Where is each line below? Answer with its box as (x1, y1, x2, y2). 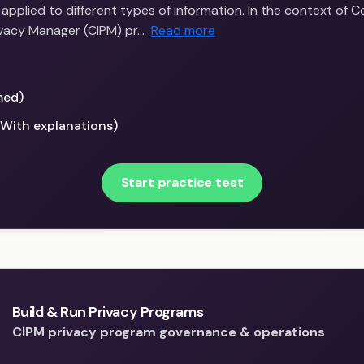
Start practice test (120, 174, 244, 192)
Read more (150, 22, 215, 40)
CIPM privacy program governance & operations (11, 323, 325, 341)
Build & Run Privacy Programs (11, 302, 204, 323)
